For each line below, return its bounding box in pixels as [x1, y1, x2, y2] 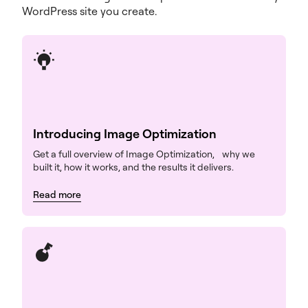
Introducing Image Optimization [33, 126, 217, 142]
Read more [32, 188, 81, 201]
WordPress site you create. [22, 4, 157, 19]
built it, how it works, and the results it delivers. [33, 161, 234, 173]
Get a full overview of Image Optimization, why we [33, 148, 255, 160]
